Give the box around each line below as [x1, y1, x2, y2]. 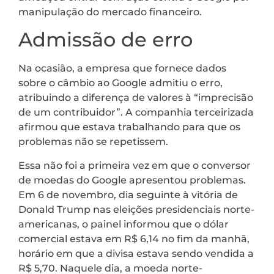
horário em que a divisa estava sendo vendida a [18, 247, 254, 259]
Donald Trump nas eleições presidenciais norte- [18, 203, 254, 215]
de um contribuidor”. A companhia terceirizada [18, 106, 254, 119]
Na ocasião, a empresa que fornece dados [18, 62, 226, 75]
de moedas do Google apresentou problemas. [18, 174, 246, 186]
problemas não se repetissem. [18, 136, 168, 148]
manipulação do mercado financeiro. [18, 6, 202, 18]
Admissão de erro [18, 28, 193, 52]
